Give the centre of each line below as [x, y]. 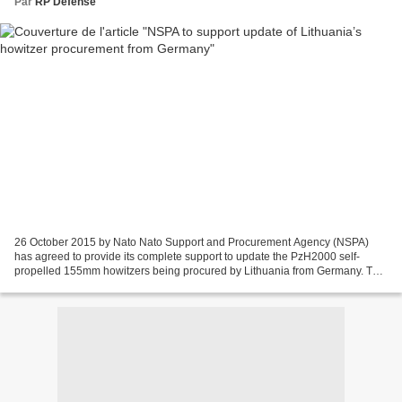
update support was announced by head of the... [131, 285]
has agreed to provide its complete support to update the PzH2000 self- [187, 256]
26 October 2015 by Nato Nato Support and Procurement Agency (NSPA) [192, 242]
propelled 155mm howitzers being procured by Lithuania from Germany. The [200, 271]
